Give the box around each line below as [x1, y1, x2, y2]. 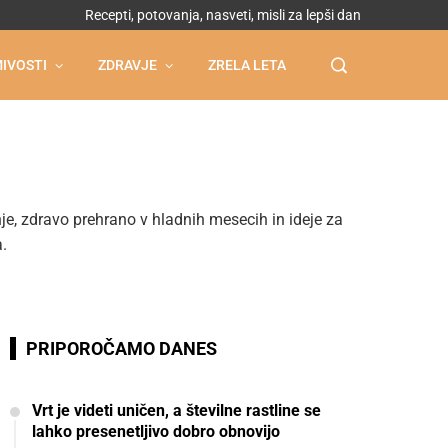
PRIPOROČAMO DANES [26, 338, 217, 359]
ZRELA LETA [208, 57, 286, 73]
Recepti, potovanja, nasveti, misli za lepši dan [85, 7, 361, 23]
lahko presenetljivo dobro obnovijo [32, 422, 280, 441]
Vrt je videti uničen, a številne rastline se [32, 401, 321, 420]
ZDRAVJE [98, 57, 157, 73]
